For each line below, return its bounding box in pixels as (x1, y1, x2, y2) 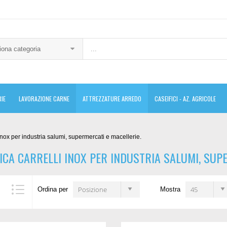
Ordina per (37, 185, 68, 193)
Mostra (160, 185, 180, 193)
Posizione (78, 184, 107, 194)
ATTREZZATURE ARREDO (83, 93, 141, 103)
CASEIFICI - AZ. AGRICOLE (155, 93, 216, 103)
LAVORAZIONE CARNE (19, 93, 69, 103)
